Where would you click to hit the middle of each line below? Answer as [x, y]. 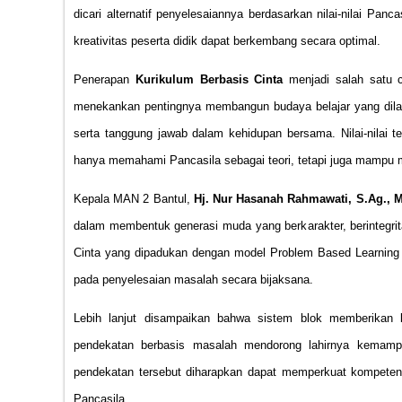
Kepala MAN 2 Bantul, [134, 198]
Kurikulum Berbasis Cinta [209, 80]
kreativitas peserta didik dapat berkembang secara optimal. [227, 41]
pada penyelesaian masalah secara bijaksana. [193, 279]
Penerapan [105, 80]
